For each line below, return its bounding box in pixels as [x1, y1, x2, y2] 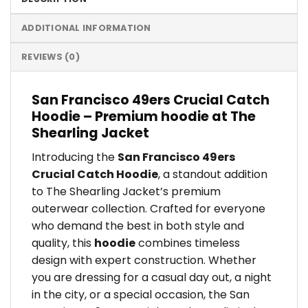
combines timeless [135, 234, 240, 251]
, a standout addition [158, 166, 267, 182]
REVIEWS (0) [21, 51, 80, 63]
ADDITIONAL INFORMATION [21, 22, 151, 34]
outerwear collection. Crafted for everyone [32, 200, 265, 217]
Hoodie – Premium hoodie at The [32, 107, 256, 126]
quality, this [32, 234, 94, 251]
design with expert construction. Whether [32, 252, 256, 268]
